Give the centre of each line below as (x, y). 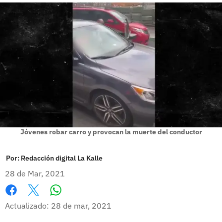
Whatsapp (75, 200)
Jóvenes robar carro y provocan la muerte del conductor (111, 132)
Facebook (22, 200)
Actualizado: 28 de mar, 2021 (58, 205)
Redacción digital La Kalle (62, 158)
